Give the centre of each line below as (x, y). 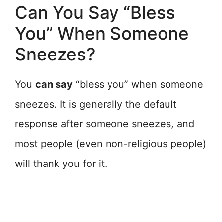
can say (54, 84)
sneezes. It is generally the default (96, 104)
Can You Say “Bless (95, 13)
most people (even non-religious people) (111, 144)
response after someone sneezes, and (105, 124)
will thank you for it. (61, 164)
